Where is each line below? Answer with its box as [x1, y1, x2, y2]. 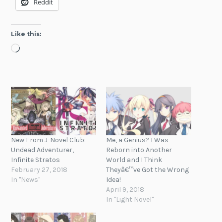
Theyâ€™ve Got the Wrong [106, 166, 189, 174]
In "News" [11, 175, 41, 184]
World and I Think [106, 156, 162, 165]
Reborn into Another [106, 146, 172, 155]
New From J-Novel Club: [11, 136, 86, 145]
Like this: [11, 30, 42, 38]
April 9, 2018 [106, 185, 144, 194]
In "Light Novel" [106, 195, 154, 204]
